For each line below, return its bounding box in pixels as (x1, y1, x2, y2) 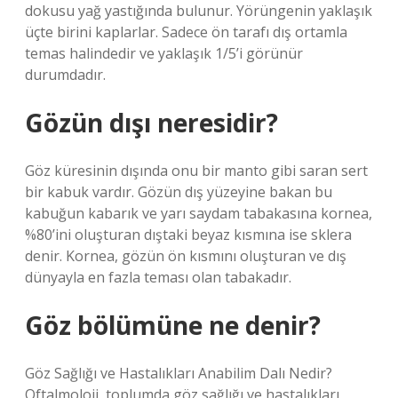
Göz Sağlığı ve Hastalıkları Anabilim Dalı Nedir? (25, 363, 332, 383)
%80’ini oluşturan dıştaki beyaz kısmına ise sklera (25, 225, 352, 244)
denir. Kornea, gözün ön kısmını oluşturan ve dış (25, 246, 346, 266)
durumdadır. (25, 65, 106, 84)
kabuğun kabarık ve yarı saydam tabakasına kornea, (25, 203, 372, 223)
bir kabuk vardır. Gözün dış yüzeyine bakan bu (25, 182, 332, 202)
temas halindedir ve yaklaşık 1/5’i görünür (25, 44, 303, 63)
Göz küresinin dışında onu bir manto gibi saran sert (25, 161, 368, 180)
